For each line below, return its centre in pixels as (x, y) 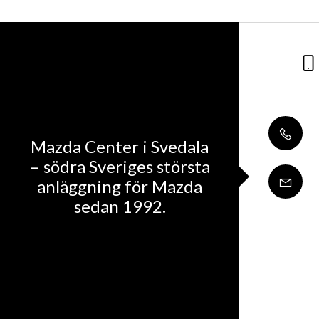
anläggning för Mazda (120, 186)
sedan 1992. (120, 206)
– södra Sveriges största (120, 166)
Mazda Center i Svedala (120, 146)
